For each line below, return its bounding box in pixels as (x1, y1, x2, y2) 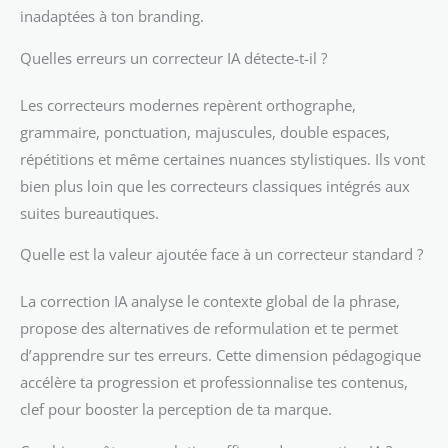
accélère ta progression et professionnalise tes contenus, (20, 372, 408, 393)
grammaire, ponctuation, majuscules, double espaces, (20, 121, 390, 142)
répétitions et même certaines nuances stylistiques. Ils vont (20, 148, 425, 169)
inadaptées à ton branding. (20, 6, 204, 27)
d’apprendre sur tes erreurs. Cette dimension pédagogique (20, 345, 421, 366)
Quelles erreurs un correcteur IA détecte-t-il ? (20, 47, 327, 68)
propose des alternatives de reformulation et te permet (20, 318, 398, 339)
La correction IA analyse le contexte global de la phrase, (20, 291, 400, 312)
